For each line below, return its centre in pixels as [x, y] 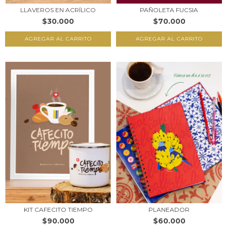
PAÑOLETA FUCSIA [169, 10]
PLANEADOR [169, 210]
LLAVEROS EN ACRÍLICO [58, 10]
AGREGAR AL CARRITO [58, 39]
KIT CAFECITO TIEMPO [58, 210]
